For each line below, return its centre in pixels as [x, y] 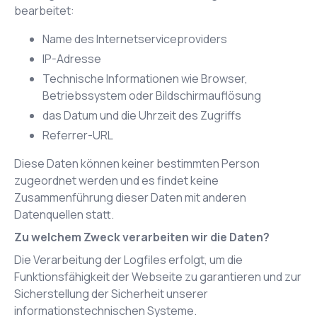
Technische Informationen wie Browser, [145, 79]
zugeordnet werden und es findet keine [116, 180]
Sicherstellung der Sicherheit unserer [111, 294]
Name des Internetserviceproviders [135, 39]
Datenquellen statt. [64, 214]
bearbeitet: [44, 11]
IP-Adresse [72, 59]
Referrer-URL [78, 135]
